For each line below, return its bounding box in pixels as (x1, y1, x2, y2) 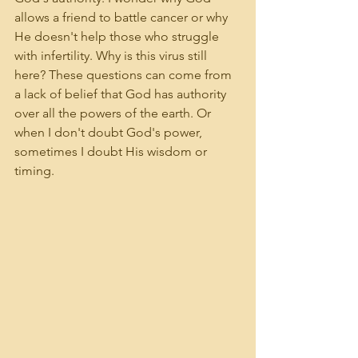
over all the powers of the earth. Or (14, 105, 214, 121)
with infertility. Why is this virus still (14, 48, 210, 63)
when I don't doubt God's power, (14, 125, 205, 140)
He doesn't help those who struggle (14, 29, 222, 44)
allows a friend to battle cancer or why (14, 10, 231, 25)
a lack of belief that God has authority (14, 86, 229, 101)
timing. (14, 163, 54, 178)
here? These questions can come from (14, 67, 235, 82)
